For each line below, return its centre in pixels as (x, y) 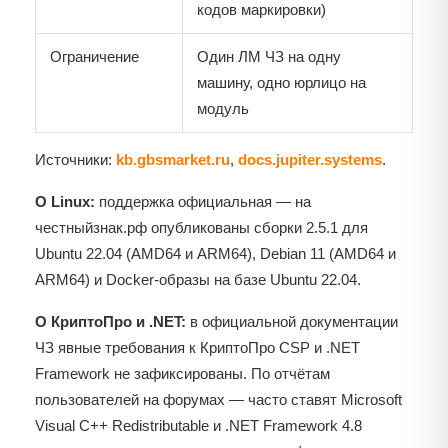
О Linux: (65, 202)
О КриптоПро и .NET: (110, 322)
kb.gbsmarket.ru (173, 160)
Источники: (75, 160)
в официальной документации (292, 322)
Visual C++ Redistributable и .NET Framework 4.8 (198, 426)
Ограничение (94, 57)
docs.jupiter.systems (310, 160)
